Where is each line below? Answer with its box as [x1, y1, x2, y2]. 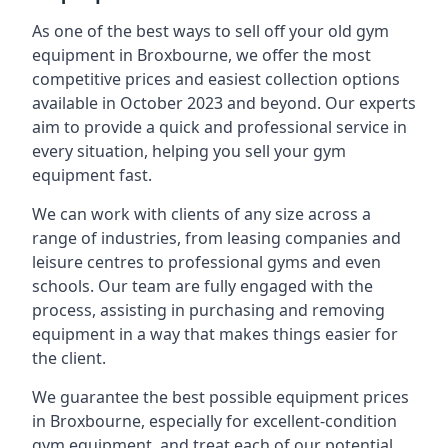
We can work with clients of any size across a [32, 203, 371, 225]
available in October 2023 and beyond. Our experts [32, 92, 416, 114]
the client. [32, 347, 106, 369]
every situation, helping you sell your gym [32, 140, 346, 162]
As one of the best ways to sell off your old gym [32, 20, 389, 42]
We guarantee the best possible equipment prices [32, 386, 409, 408]
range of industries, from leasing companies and [32, 227, 401, 249]
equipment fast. [32, 164, 152, 186]
